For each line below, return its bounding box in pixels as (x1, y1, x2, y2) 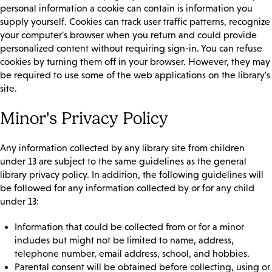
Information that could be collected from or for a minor (15, 222, 244, 233)
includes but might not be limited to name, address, (15, 235, 234, 246)
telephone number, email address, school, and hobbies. (15, 248, 250, 259)
